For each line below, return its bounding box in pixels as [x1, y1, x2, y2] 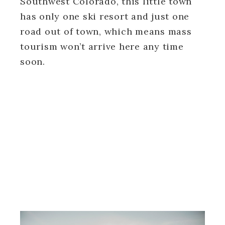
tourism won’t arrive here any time [20, 40, 184, 52]
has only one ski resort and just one [20, 10, 189, 22]
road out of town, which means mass [20, 25, 192, 37]
